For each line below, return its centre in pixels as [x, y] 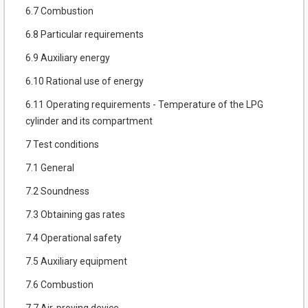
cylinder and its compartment [89, 121]
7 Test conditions [62, 145]
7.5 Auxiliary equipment [76, 262]
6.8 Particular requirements [85, 35]
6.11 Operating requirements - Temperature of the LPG [144, 105]
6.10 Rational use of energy [85, 81]
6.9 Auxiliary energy [68, 58]
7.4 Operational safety [74, 238]
